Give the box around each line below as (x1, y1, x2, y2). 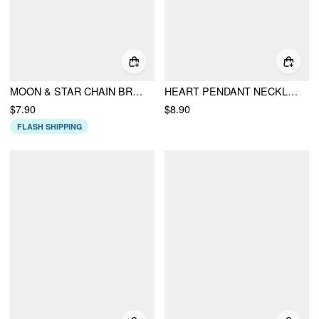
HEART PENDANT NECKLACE (288, 84, 298, 99)
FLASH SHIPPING (16, 120, 82, 132)
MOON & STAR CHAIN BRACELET (132, 84, 143, 99)
